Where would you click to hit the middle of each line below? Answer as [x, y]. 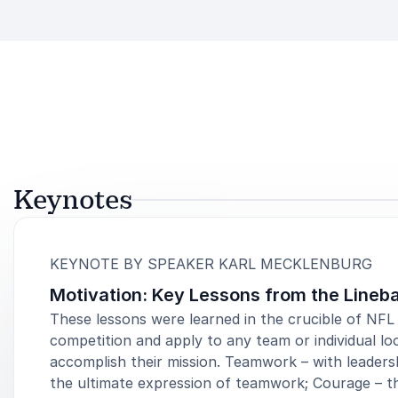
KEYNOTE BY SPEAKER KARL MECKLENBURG [211, 263]
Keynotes [73, 199]
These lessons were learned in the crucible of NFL [222, 318]
